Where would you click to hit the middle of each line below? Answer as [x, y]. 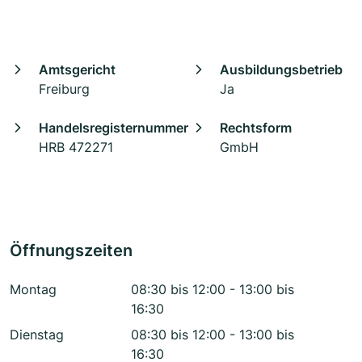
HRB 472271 [76, 147]
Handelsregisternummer [114, 128]
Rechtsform [256, 128]
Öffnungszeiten [71, 251]
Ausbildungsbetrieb [281, 70]
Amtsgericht [77, 70]
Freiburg [64, 89]
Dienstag [37, 335]
